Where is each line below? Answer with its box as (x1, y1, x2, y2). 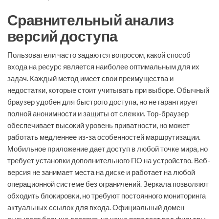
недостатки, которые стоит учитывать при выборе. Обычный (7, 86, 209, 95)
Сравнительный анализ (7, 11, 174, 29)
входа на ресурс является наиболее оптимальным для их (7, 62, 199, 71)
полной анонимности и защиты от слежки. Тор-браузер (7, 109, 189, 118)
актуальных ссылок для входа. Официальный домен (7, 203, 184, 212)
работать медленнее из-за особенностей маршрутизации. (7, 132, 200, 142)
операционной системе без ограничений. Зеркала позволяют (7, 179, 209, 189)
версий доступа (7, 27, 118, 45)
